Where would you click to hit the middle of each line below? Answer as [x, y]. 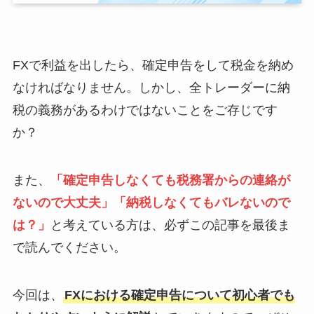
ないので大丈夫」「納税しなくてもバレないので [151, 202]
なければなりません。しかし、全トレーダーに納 [151, 87]
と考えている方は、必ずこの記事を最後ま [170, 225]
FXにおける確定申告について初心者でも [179, 295]
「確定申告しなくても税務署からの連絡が [170, 180]
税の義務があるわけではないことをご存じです [145, 110]
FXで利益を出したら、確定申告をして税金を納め [153, 65]
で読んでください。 [69, 247]
